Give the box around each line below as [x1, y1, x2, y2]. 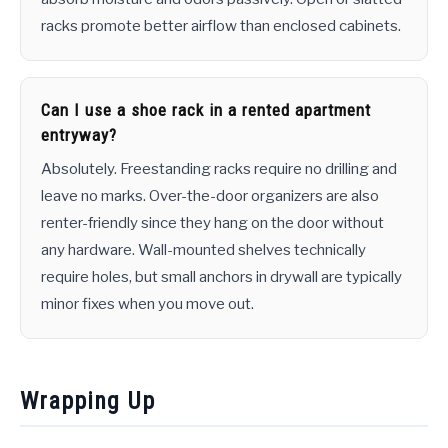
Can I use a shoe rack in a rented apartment [41, 100, 371, 121]
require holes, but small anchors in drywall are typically [41, 268, 402, 287]
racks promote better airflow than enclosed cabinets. [41, 17, 401, 36]
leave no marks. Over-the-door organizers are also [41, 187, 379, 206]
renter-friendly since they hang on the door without [41, 214, 384, 233]
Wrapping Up [20, 387, 155, 416]
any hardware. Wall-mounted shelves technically [41, 241, 366, 260]
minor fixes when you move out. [41, 295, 254, 314]
